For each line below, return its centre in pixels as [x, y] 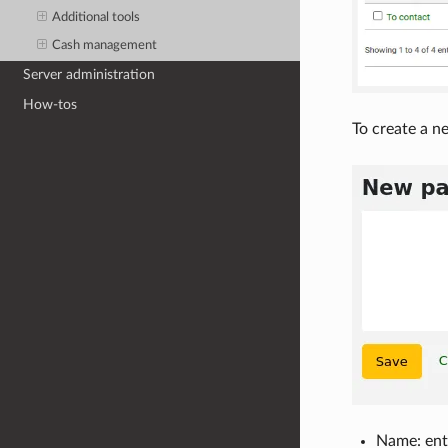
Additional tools [96, 17]
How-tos [50, 105]
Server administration [89, 75]
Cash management [105, 46]
